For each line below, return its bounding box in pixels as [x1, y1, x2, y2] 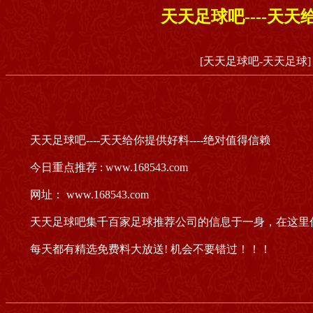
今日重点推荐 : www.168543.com [30, 161, 188, 173]
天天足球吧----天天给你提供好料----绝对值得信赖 [30, 133, 270, 146]
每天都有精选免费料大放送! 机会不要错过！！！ [30, 242, 271, 255]
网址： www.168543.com [30, 188, 149, 201]
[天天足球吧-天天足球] [199, 54, 311, 67]
